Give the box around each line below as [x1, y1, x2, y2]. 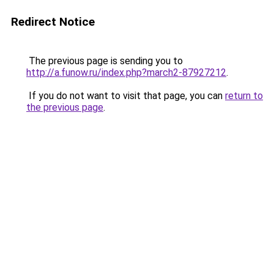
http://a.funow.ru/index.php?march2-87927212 [26, 67, 226, 78]
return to [225, 90, 263, 102]
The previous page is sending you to [26, 55, 183, 67]
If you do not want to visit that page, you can [26, 90, 225, 102]
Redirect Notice [11, 15, 95, 29]
